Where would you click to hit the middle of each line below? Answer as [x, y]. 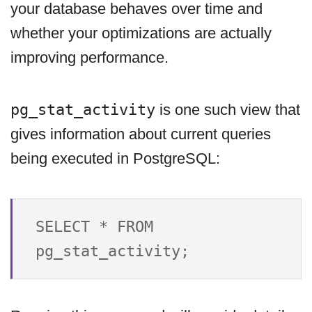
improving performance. [89, 58]
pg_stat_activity [83, 110]
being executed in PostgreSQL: [115, 159]
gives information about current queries [141, 134]
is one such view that [228, 110]
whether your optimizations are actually [141, 33]
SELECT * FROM [94, 227]
